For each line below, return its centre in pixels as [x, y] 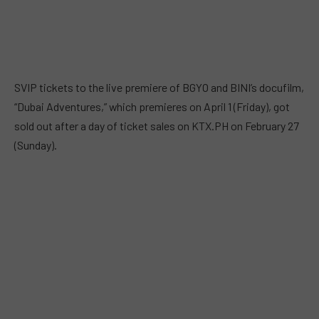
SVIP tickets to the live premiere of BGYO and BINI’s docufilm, [159, 87]
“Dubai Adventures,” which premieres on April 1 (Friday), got [152, 106]
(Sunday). [36, 145]
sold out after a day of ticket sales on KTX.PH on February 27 [157, 126]
